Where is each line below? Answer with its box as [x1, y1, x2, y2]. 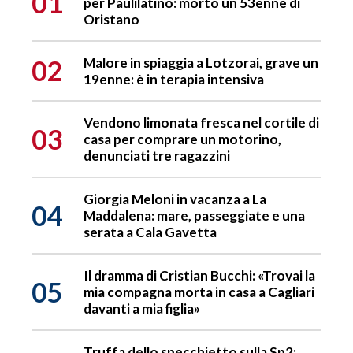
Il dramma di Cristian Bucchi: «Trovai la [84, 267, 315, 284]
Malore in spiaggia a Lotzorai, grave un [84, 54, 318, 72]
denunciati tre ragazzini [84, 147, 230, 165]
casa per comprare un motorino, [84, 131, 281, 148]
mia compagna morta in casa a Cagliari [84, 284, 314, 301]
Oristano [84, 11, 139, 28]
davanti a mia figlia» [84, 300, 200, 318]
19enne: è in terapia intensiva [84, 71, 264, 88]
